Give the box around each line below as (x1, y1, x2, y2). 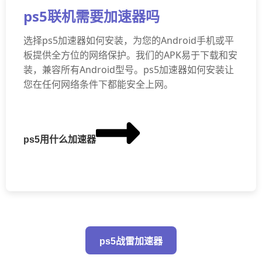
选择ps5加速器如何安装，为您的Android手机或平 (23, 34, 234, 47)
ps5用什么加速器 (23, 135, 96, 144)
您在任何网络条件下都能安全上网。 (23, 78, 173, 91)
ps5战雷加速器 (99, 236, 163, 246)
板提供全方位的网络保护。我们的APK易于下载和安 (23, 49, 237, 61)
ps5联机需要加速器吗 (23, 6, 160, 26)
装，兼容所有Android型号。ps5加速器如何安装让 (23, 63, 234, 76)
